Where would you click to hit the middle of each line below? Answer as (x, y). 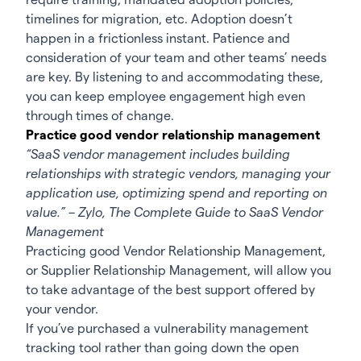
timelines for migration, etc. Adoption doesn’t (159, 19)
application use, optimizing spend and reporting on (176, 193)
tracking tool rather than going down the (147, 347)
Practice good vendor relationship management (173, 135)
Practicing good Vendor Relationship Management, (176, 251)
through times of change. (100, 115)
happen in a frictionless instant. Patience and (158, 38)
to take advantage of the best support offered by (170, 289)
